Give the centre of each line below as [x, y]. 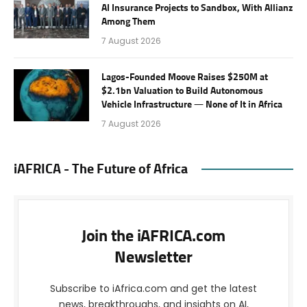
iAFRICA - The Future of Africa [101, 169]
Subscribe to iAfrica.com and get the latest [153, 288]
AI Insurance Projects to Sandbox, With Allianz [197, 8]
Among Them [128, 22]
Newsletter [153, 257]
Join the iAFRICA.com [153, 236]
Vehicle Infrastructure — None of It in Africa [192, 105]
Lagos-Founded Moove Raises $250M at [185, 77]
